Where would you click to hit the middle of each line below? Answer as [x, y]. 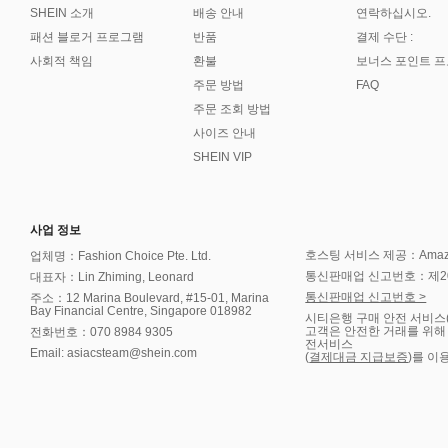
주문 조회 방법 [232, 109]
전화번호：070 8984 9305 [101, 332]
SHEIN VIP [222, 157]
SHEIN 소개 [62, 13]
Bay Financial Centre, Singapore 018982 [141, 311]
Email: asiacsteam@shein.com [113, 353]
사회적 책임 [61, 61]
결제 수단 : [384, 37]
